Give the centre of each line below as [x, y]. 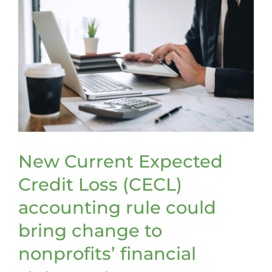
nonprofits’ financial [107, 253]
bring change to [90, 230]
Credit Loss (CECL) [100, 184]
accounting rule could [117, 207]
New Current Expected [121, 161]
